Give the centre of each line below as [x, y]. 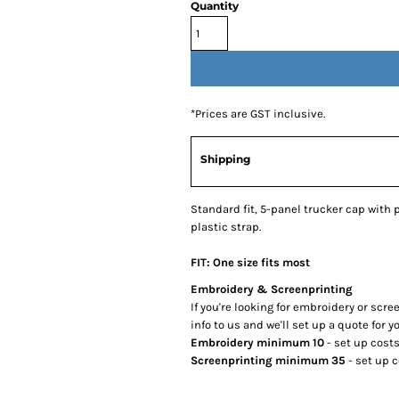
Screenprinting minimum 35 [268, 360]
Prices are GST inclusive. [260, 114]
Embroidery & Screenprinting [272, 289]
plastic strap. [227, 227]
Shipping [225, 159]
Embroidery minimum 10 [257, 342]
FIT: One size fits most [250, 262]
